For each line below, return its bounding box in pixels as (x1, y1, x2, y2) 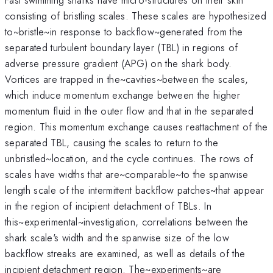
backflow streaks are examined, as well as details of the (5, 246, 246, 261)
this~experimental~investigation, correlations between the (5, 214, 249, 229)
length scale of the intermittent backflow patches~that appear (5, 182, 264, 197)
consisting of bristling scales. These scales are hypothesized (5, 8, 266, 23)
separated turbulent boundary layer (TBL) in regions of (5, 40, 238, 55)
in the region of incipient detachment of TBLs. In (5, 198, 212, 213)
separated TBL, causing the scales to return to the (5, 135, 219, 150)
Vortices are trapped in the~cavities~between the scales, (5, 71, 249, 87)
